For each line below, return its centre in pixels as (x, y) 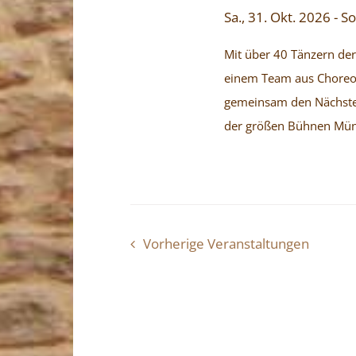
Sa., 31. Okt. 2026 (278, 17)
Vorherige (175, 244)
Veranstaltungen (258, 244)
